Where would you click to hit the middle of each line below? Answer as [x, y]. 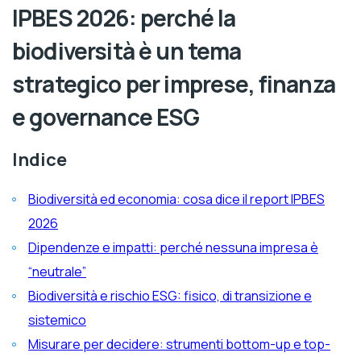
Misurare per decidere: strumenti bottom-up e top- [33, 344]
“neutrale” [57, 271]
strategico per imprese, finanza [174, 83]
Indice [39, 159]
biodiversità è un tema [127, 50]
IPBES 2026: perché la [124, 17]
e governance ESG [106, 116]
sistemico [57, 320]
